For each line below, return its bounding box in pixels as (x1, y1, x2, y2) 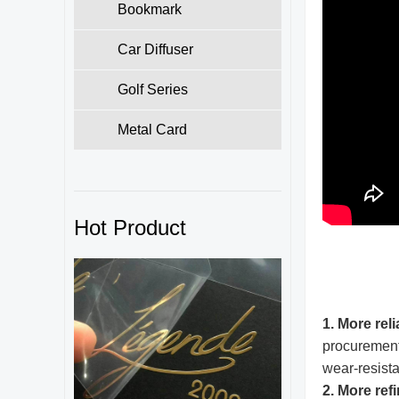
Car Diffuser (118, 42, 193, 57)
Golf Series (118, 82, 188, 97)
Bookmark (118, 2, 182, 17)
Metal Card (118, 122, 187, 137)
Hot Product (74, 216, 186, 240)
